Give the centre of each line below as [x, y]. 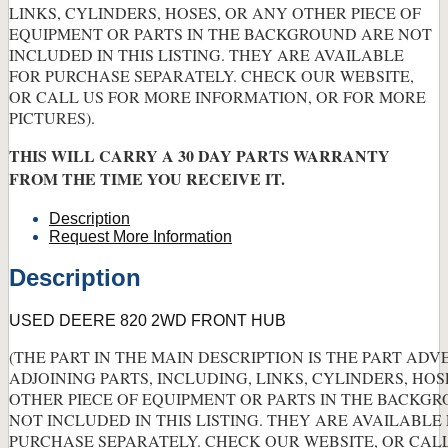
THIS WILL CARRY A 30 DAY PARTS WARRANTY [199, 155]
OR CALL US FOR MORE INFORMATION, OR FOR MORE [217, 96]
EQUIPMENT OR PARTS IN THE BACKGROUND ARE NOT [220, 33]
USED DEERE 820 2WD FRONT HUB [147, 320]
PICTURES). [52, 117]
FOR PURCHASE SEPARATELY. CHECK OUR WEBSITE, [211, 75]
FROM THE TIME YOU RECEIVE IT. [147, 178]
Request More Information [140, 236]
